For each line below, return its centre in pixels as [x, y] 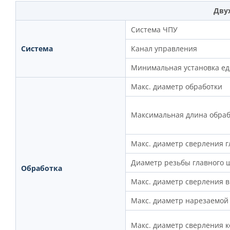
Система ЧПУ [154, 30]
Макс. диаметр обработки [176, 87]
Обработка [41, 168]
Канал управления [164, 49]
